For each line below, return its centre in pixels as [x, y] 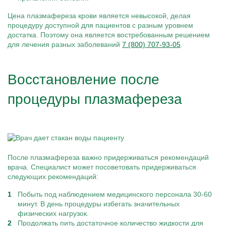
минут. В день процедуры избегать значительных [99, 204]
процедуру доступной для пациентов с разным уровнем [100, 25]
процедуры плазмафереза [95, 99]
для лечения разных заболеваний [65, 44]
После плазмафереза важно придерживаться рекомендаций [108, 157]
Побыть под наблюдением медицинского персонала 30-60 [115, 194]
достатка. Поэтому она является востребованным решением [109, 35]
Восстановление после [83, 79]
